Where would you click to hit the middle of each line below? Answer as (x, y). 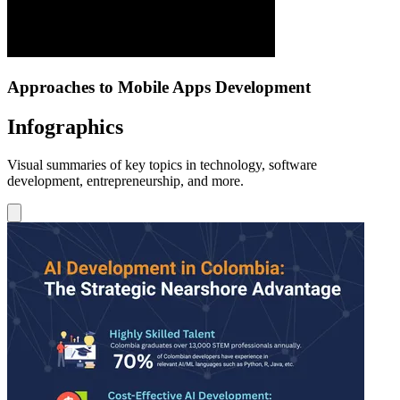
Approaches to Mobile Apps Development (159, 87)
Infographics (65, 127)
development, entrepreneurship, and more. (125, 180)
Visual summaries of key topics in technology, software (162, 164)
